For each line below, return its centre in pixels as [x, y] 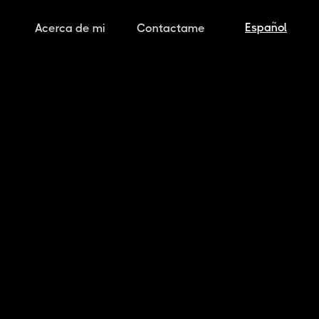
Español [266, 27]
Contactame [171, 28]
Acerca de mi [70, 28]
